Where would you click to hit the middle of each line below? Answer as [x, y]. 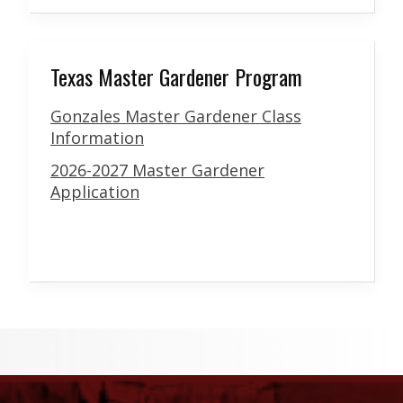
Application [95, 192]
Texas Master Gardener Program [176, 77]
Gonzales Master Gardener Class [176, 116]
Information [97, 138]
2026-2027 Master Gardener [157, 170]
